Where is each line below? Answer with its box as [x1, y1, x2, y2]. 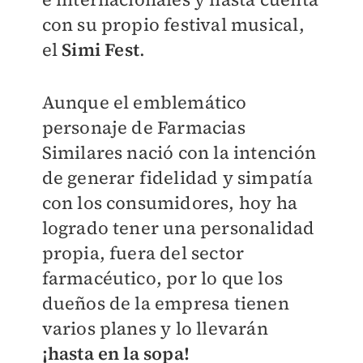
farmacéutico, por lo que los [41, 266, 284, 290]
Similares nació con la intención [41, 140, 316, 164]
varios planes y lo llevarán [41, 316, 268, 340]
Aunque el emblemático [41, 90, 247, 114]
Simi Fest [62, 37, 139, 62]
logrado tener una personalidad [41, 216, 315, 240]
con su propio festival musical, [41, 12, 305, 36]
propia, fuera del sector [41, 241, 245, 265]
